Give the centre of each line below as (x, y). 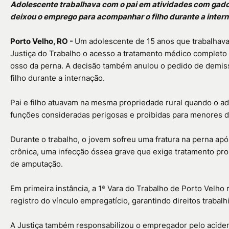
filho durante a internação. (58, 78)
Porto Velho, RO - (42, 41)
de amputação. (37, 164)
